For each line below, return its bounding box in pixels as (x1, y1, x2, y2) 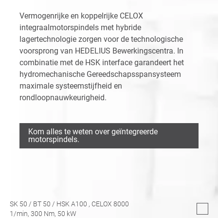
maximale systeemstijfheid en (19, 81, 122, 91)
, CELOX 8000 (89, 200, 129, 208)
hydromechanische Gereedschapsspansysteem (19, 69, 181, 79)
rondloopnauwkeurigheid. (19, 92, 107, 102)
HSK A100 (56, 200, 87, 208)
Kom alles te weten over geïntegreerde (28, 127, 158, 136)
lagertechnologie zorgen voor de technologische (19, 34, 183, 44)
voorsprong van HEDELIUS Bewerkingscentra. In (19, 46, 183, 55)
